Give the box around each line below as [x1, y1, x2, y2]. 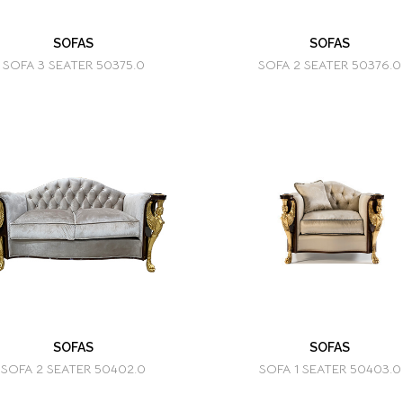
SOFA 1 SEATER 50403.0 [258, 361, 401, 377]
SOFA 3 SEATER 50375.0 [2, 57, 145, 73]
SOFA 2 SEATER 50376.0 [258, 57, 401, 73]
